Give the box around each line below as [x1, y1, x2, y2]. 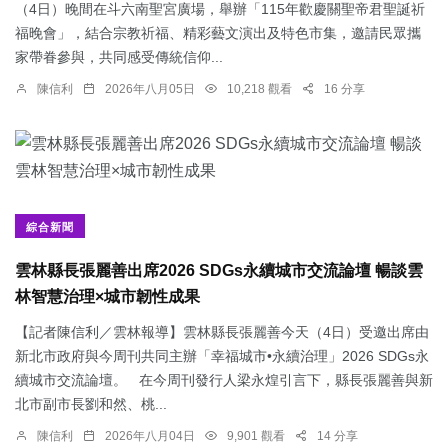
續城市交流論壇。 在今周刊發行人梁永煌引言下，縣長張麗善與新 [15, 372, 433, 389]
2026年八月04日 [105, 429, 195, 444]
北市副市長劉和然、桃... [15, 396, 167, 413]
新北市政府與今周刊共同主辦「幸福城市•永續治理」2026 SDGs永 [15, 348, 429, 365]
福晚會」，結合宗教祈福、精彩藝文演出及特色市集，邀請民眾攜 [15, 25, 421, 42]
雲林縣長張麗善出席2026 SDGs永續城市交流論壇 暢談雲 [15, 262, 423, 280]
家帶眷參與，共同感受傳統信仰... [15, 49, 223, 66]
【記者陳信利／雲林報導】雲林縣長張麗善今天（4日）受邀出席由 [15, 324, 429, 341]
